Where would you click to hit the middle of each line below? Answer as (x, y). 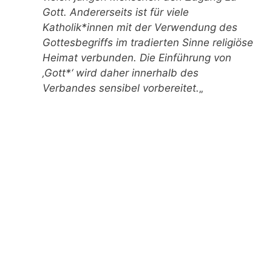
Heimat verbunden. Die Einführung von (137, 58)
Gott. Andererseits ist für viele (116, 12)
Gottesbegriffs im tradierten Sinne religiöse (148, 43)
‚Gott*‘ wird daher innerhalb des (121, 73)
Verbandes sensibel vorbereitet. (121, 88)
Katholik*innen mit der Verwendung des (140, 28)
